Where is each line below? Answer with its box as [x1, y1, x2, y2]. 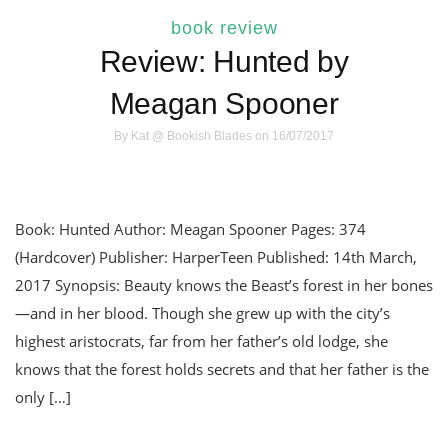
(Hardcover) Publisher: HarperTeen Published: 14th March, [15, 247, 417, 268]
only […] [15, 387, 71, 408]
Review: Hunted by [99, 45, 349, 79]
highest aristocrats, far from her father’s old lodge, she [15, 331, 388, 352]
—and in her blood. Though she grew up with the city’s [15, 303, 390, 324]
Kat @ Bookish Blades [131, 129, 252, 144]
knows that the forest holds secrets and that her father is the [15, 359, 429, 380]
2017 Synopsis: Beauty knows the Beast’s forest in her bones [15, 275, 433, 296]
